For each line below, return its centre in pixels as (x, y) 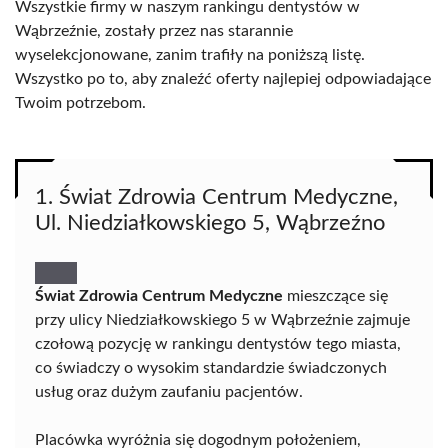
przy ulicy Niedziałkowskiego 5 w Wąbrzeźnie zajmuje (222, 320)
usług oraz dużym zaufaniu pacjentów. (169, 392)
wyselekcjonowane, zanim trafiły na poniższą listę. (190, 55)
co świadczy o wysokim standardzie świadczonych (211, 368)
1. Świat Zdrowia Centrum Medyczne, (216, 197)
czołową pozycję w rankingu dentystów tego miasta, (218, 344)
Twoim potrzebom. (80, 103)
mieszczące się (335, 296)
